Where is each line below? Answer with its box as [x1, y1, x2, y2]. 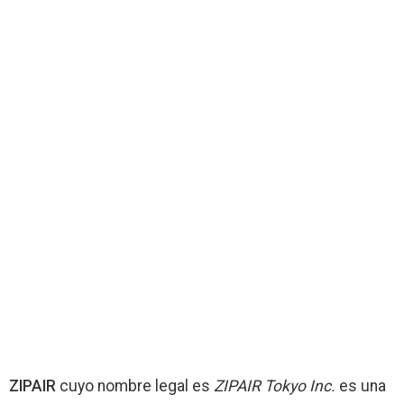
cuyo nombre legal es [56, 377, 214, 395]
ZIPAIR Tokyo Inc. [214, 377, 335, 395]
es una [335, 377, 386, 395]
